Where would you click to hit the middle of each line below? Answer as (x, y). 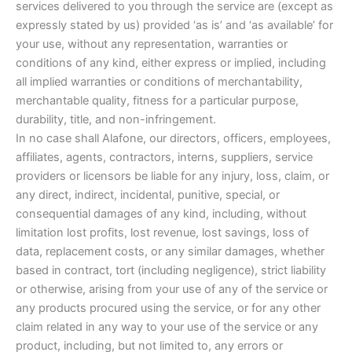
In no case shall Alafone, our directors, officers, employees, (173, 139)
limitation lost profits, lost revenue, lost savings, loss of (162, 233)
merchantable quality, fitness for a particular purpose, (157, 101)
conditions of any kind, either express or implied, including (171, 63)
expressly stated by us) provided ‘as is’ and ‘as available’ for (174, 26)
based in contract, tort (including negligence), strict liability (171, 271)
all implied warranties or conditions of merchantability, (159, 82)
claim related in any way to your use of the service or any (167, 327)
